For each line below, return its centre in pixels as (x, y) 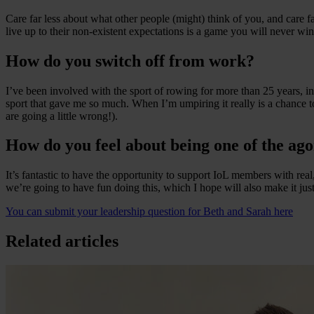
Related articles (62, 241)
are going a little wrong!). (62, 116)
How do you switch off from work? (130, 61)
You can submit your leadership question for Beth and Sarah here (149, 212)
